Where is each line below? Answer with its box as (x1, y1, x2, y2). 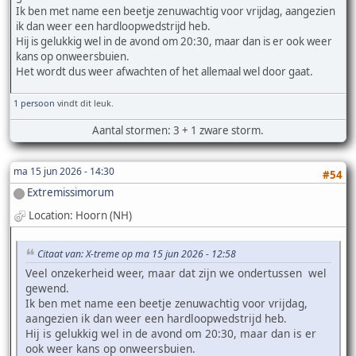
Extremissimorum (27, 185, 114, 200)
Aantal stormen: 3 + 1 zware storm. (92, 123, 264, 138)
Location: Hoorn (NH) (29, 207, 132, 222)
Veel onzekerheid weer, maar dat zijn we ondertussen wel (25, 265, 327, 281)
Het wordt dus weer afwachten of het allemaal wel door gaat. (16, 64, 313, 79)
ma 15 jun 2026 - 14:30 (14, 164, 114, 179)
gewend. (25, 281, 69, 296)
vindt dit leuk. (55, 97, 114, 110)
